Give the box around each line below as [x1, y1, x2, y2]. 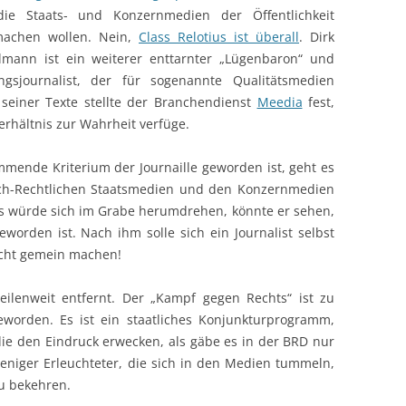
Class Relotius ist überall [139, 28, 299, 45]
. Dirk [299, 28, 334, 45]
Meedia [256, 93, 303, 111]
